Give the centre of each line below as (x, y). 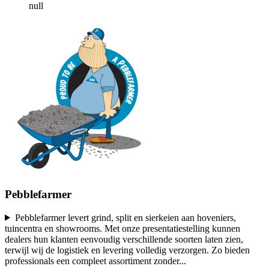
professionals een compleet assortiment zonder (92, 261)
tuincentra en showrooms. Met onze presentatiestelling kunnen (122, 228)
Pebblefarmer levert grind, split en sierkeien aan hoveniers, (125, 217)
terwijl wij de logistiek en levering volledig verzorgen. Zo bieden (127, 250)
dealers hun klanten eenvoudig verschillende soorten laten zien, (124, 239)
